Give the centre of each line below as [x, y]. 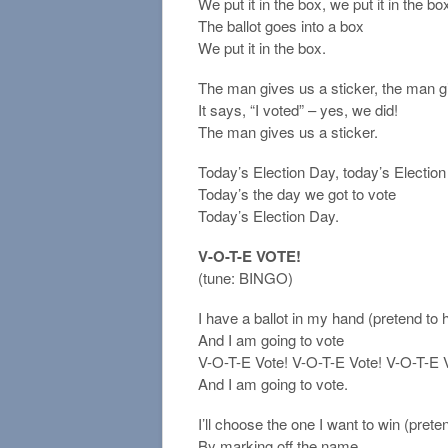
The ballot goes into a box [281, 26]
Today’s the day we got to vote [297, 194]
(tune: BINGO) [245, 278]
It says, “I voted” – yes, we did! [298, 110]
